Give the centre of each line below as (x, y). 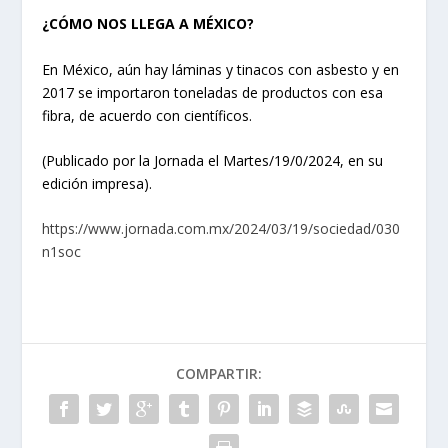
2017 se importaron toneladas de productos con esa (213, 92)
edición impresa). (97, 184)
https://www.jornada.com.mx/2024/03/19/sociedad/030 (221, 229)
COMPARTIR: (219, 374)
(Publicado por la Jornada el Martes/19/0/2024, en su (213, 161)
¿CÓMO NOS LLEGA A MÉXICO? (148, 24)
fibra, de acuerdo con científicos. (147, 115)
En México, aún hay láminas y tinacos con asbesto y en (221, 69)
